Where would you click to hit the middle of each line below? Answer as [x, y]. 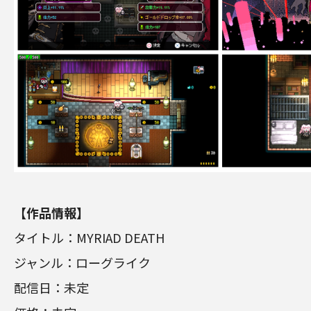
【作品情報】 [51, 213]
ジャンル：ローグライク [82, 263]
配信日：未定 [51, 288]
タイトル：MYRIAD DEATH [89, 238]
